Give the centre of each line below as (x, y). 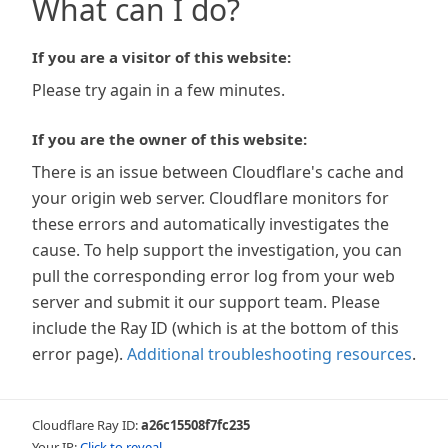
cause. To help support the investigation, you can (217, 250)
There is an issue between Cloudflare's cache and (218, 172)
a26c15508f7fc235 (195, 425)
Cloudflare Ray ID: (86, 425)
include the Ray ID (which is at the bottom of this (215, 328)
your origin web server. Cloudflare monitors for (210, 198)
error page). (77, 354)
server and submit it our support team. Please (206, 302)
